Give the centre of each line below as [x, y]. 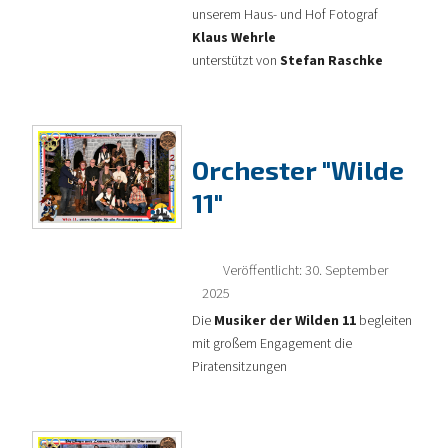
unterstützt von [236, 60]
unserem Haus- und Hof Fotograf [285, 14]
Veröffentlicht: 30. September [305, 270]
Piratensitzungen [239, 366]
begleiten [384, 320]
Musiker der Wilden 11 [283, 320]
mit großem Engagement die [272, 343]
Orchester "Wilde [298, 169]
